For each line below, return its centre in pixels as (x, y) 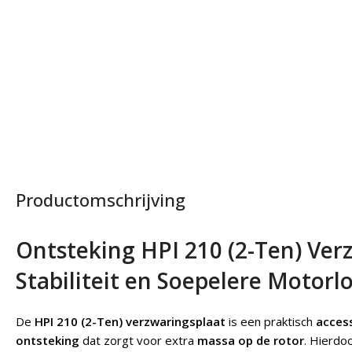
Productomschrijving (101, 199)
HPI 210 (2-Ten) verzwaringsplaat (130, 321)
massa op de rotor (251, 340)
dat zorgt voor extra (138, 340)
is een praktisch (271, 321)
